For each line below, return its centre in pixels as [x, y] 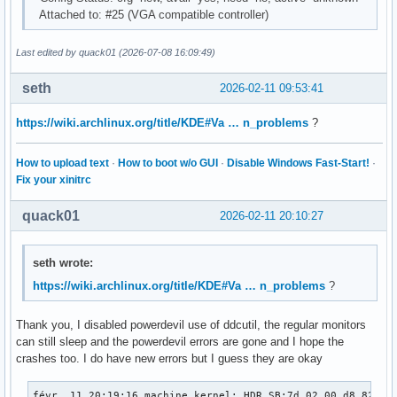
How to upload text [62, 163]
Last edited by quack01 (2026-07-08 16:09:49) [116, 53]
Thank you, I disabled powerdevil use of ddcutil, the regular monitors [191, 324]
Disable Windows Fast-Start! [298, 163]
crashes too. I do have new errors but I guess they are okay [169, 358]
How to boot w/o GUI [168, 163]
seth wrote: [63, 262]
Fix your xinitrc [54, 180]
